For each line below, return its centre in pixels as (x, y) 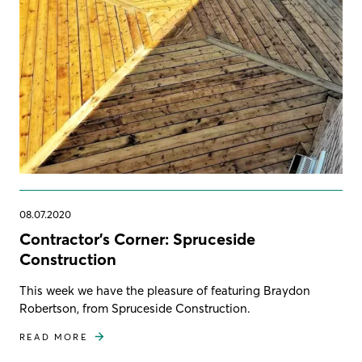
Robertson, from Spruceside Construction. (135, 308)
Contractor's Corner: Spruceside (137, 238)
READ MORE (54, 337)
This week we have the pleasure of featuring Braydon (165, 290)
